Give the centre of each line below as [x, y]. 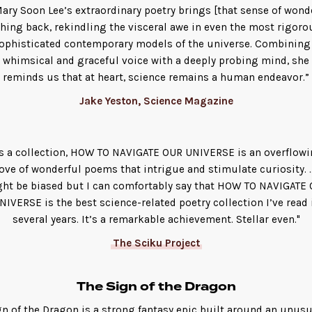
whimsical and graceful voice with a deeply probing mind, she [156, 60]
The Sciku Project [156, 243]
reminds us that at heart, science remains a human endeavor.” [156, 77]
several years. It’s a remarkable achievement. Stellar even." [156, 220]
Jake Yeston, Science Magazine [156, 101]
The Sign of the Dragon [156, 287]
